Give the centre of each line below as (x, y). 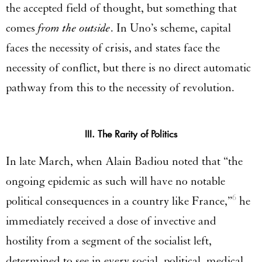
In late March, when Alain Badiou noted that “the (124, 161)
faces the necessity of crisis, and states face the (113, 48)
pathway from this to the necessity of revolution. (120, 87)
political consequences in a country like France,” (119, 201)
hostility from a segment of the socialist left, (109, 241)
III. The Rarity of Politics (131, 133)
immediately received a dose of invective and (111, 221)
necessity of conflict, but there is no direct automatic (128, 68)
